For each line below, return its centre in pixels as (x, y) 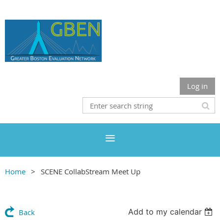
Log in (197, 86)
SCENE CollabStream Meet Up (91, 172)
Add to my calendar (165, 212)
